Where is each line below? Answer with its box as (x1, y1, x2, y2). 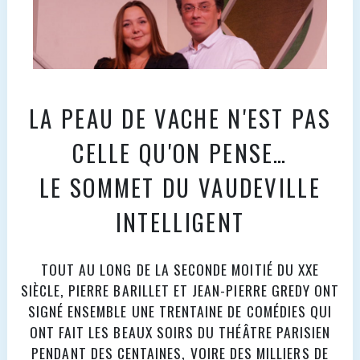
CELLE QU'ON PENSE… (72, 136, 288, 170)
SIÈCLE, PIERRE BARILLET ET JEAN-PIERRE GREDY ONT (20, 280, 340, 301)
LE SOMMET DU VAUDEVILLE (39, 170, 321, 205)
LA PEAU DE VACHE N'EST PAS (29, 101, 331, 136)
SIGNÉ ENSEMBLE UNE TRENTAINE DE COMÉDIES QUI (27, 301, 333, 322)
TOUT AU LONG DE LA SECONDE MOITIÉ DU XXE (40, 259, 320, 280)
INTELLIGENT (115, 205, 245, 239)
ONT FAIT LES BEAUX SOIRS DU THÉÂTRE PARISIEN (29, 321, 331, 343)
